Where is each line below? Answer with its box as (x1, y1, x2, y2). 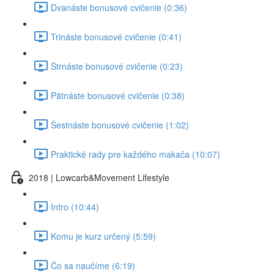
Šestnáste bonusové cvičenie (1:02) (51, 118, 189, 131)
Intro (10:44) (51, 200, 99, 213)
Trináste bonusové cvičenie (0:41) (51, 30, 182, 43)
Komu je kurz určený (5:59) (51, 229, 156, 242)
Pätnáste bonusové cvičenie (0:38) (51, 89, 185, 102)
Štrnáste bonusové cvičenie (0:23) (51, 59, 183, 72)
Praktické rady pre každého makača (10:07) (51, 147, 220, 160)
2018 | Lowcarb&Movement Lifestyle (29, 171, 169, 183)
